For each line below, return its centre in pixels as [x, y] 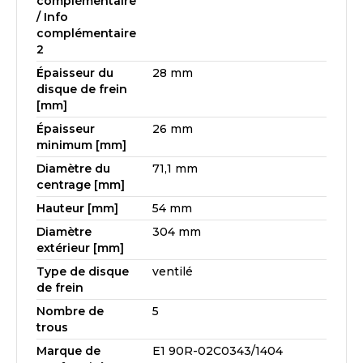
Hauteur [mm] [77, 208]
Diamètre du [73, 169]
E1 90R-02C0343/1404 [218, 351]
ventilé [173, 271]
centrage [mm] [81, 185]
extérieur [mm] [80, 248]
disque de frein [82, 89]
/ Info [52, 17]
